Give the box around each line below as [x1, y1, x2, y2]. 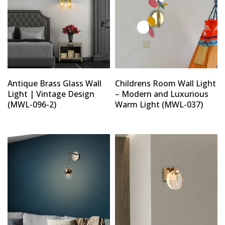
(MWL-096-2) [8, 99, 56, 110]
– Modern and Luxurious [115, 88, 208, 100]
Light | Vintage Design [8, 88, 94, 100]
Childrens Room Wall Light [115, 78, 216, 89]
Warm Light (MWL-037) [115, 99, 203, 110]
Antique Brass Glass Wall [8, 78, 101, 89]
